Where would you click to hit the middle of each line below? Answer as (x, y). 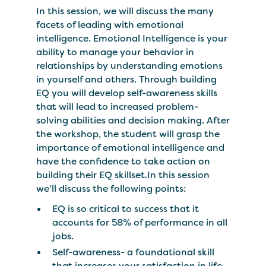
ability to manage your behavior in (115, 52)
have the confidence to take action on (123, 161)
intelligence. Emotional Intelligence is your (132, 38)
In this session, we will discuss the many (125, 11)
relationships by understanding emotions (129, 65)
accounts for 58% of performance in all (140, 223)
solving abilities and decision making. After (133, 120)
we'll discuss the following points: (111, 188)
